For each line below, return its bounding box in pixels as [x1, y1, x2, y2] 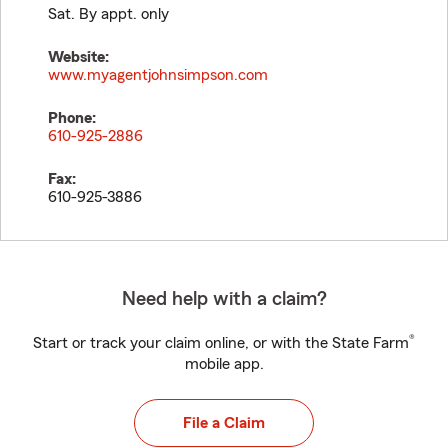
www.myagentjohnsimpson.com [48, 67, 268, 83]
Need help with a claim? [121, 289, 327, 309]
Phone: [48, 110, 96, 126]
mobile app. [184, 356, 264, 372]
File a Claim [183, 415, 265, 431]
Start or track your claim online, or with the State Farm [33, 335, 409, 351]
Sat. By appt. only [48, 6, 169, 22]
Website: [48, 49, 109, 65]
